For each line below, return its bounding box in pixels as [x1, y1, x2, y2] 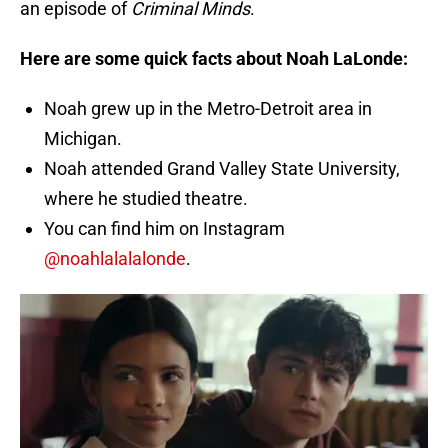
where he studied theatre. [44, 188, 248, 210]
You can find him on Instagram [44, 218, 285, 240]
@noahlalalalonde [44, 248, 186, 270]
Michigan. [44, 128, 122, 150]
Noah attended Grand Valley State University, [44, 158, 400, 180]
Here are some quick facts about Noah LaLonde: [20, 48, 408, 70]
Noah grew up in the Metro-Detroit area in [44, 98, 372, 120]
